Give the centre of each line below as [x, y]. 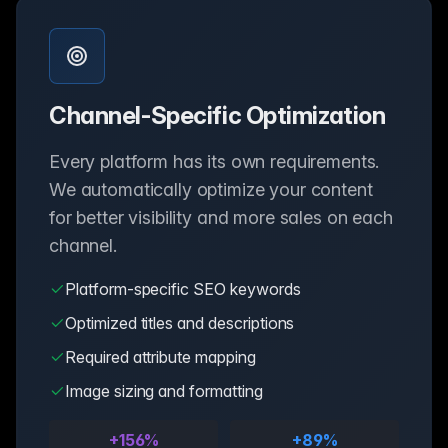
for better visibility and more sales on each [221, 217]
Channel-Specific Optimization [217, 115]
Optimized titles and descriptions [180, 322]
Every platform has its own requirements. [214, 161]
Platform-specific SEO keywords [183, 288]
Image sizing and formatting [164, 390]
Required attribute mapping [160, 356]
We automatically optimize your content [211, 189]
